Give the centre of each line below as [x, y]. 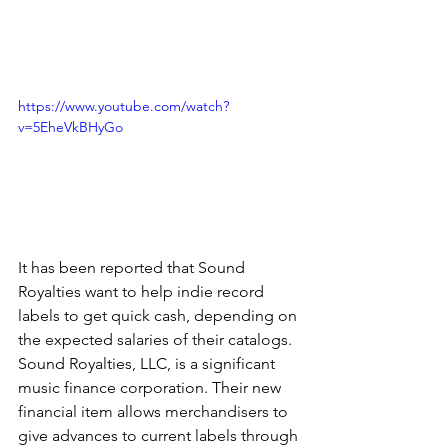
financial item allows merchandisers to [155, 411]
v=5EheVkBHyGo [70, 126]
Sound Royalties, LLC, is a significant [148, 363]
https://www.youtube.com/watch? [123, 105]
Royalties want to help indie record [143, 291]
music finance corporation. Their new [151, 387]
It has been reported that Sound [133, 267]
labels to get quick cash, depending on [159, 315]
